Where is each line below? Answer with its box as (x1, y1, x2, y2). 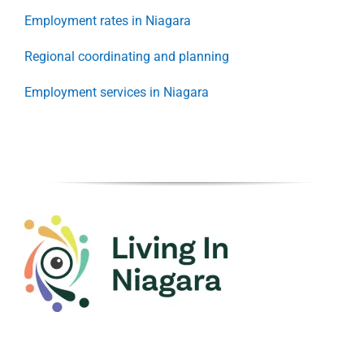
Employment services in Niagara (24, 84, 209, 100)
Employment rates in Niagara (24, 12, 191, 28)
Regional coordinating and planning (24, 48, 229, 64)
